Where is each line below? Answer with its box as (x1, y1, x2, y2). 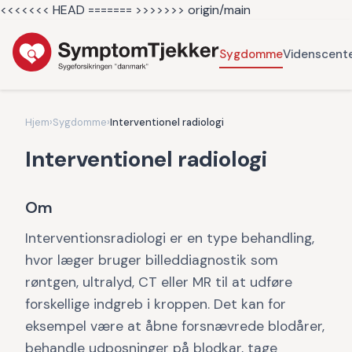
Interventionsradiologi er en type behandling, (25, 229, 314, 247)
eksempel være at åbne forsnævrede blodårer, (25, 317, 324, 335)
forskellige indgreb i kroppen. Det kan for (25, 295, 286, 313)
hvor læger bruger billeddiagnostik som (25, 251, 278, 269)
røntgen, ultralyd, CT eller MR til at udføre (25, 273, 292, 291)
